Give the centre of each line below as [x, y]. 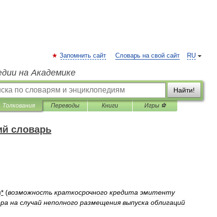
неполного [61, 202]
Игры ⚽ [155, 106]
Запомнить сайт [83, 56]
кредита [124, 192]
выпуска [136, 202]
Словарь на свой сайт [147, 56]
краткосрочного [81, 192]
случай [31, 202]
